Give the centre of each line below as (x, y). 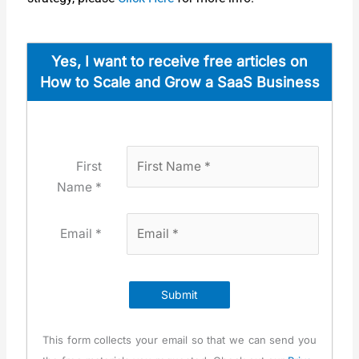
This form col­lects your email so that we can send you (179, 339)
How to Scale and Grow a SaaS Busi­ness (179, 83)
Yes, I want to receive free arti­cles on (179, 62)
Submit (179, 294)
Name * (80, 188)
